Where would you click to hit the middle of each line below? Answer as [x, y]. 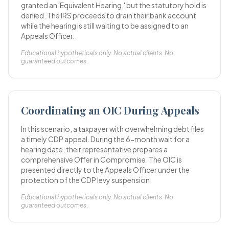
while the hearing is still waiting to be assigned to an [105, 26]
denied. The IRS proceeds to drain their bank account [109, 15]
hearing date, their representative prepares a [94, 149]
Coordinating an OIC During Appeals [110, 110]
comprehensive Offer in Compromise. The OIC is [101, 159]
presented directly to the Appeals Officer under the [105, 170]
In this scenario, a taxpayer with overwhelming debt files [112, 129]
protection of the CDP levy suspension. [86, 180]
